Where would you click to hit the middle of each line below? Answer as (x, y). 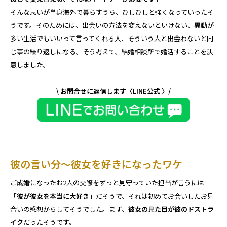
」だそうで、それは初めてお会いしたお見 (152, 196)
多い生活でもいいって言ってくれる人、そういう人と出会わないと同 (112, 38)
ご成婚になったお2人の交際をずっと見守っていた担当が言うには (107, 182)
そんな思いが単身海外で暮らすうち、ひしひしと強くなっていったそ (112, 12)
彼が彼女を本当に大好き (53, 196)
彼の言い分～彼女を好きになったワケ (96, 164)
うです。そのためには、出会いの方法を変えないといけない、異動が (112, 25)
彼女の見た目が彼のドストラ (171, 209)
